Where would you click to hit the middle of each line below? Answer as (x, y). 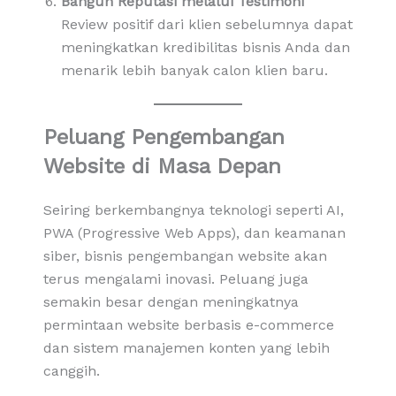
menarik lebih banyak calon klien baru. (194, 70)
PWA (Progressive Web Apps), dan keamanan (194, 232)
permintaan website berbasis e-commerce (188, 324)
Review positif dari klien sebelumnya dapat (206, 24)
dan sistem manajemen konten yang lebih (186, 347)
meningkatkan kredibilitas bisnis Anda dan (205, 47)
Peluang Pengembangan (164, 137)
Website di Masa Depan (162, 166)
